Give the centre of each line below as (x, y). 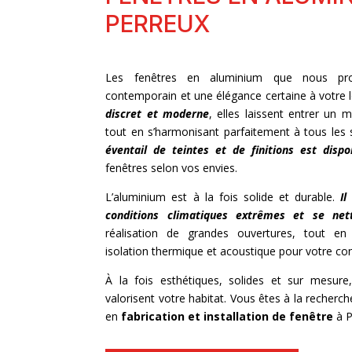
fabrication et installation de (204, 317)
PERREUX (158, 23)
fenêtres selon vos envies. (172, 168)
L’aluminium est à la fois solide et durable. (223, 197)
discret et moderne (158, 114)
